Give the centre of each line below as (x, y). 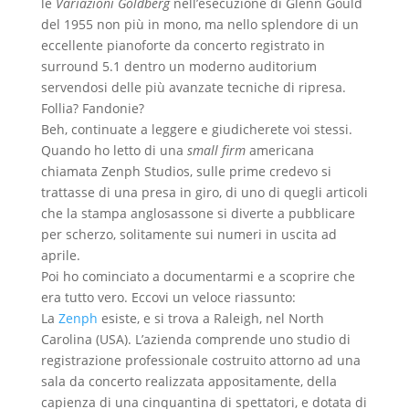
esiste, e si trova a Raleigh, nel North (210, 319)
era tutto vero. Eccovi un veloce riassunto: (168, 298)
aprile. (60, 256)
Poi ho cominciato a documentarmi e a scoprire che (198, 277)
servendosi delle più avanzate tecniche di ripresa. (193, 88)
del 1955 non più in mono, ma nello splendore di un (199, 25)
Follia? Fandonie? (92, 109)
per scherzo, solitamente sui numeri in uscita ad (189, 235)
